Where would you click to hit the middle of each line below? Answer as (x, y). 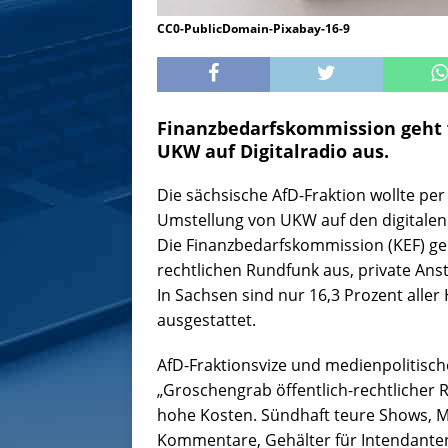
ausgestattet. (206, 319)
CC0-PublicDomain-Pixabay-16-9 (253, 28)
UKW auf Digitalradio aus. (273, 150)
